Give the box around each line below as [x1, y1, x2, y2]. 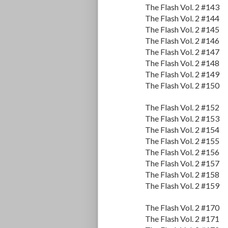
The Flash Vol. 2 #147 [145, 47, 219, 57]
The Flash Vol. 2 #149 [145, 69, 219, 79]
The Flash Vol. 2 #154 [145, 125, 219, 135]
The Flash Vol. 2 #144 [145, 13, 219, 23]
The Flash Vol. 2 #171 [145, 214, 219, 224]
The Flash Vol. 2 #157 [145, 158, 219, 168]
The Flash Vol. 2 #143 [145, 2, 219, 12]
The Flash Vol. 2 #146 [145, 36, 219, 46]
